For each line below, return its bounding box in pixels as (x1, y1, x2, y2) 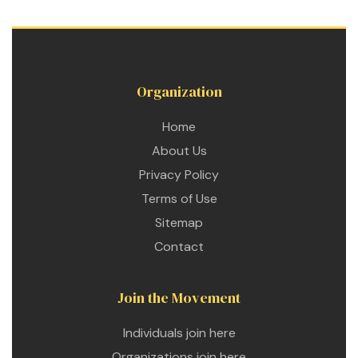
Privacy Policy (139, 166, 219, 184)
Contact (154, 238, 204, 256)
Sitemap (155, 214, 203, 232)
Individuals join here (122, 324, 236, 342)
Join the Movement (117, 288, 241, 308)
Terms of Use (141, 190, 217, 208)
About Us (151, 142, 207, 160)
